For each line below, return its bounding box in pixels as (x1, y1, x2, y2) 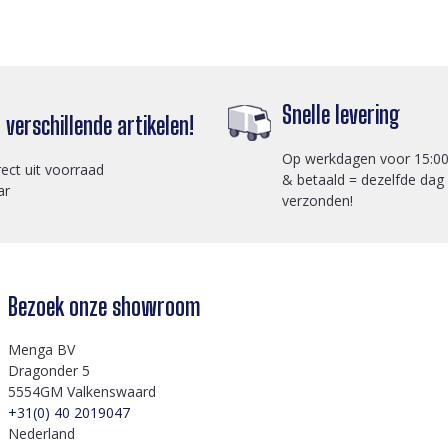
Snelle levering (282, 100, 400, 129)
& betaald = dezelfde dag (282, 170, 444, 189)
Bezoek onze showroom (8, 292, 201, 321)
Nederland (8, 424, 75, 443)
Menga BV (8, 340, 75, 359)
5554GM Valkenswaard (8, 382, 156, 401)
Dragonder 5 (8, 361, 90, 380)
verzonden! (282, 191, 353, 210)
